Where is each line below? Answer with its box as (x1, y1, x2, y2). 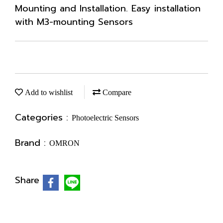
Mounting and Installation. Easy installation (15, 1, 201, 15)
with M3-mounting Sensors (15, 15, 133, 29)
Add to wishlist (23, 88, 73, 97)
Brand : (15, 136, 49, 150)
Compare (101, 88, 131, 97)
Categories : (15, 111, 72, 124)
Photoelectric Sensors (72, 113, 139, 122)
